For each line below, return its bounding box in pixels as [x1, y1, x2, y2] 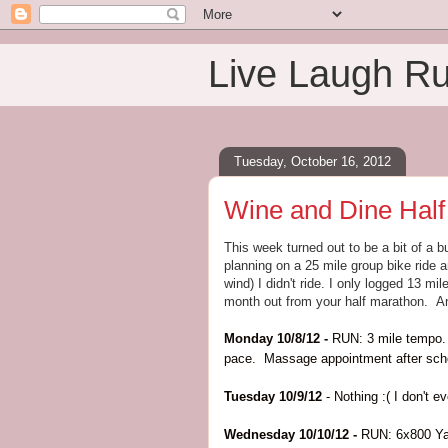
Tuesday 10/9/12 [224, 389, 326, 404]
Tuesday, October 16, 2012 [234, 153, 391, 169]
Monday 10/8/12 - [224, 331, 332, 346]
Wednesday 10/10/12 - [224, 427, 361, 442]
